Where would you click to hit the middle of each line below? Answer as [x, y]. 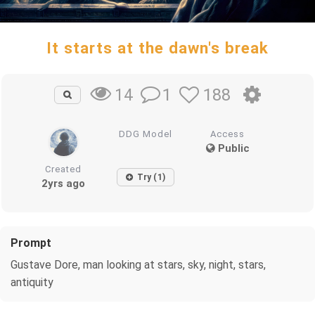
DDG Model [146, 134]
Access [228, 134]
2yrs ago [64, 183]
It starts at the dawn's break [157, 48]
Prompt [31, 243]
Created [64, 169]
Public [232, 148]
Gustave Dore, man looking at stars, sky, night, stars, [138, 264]
